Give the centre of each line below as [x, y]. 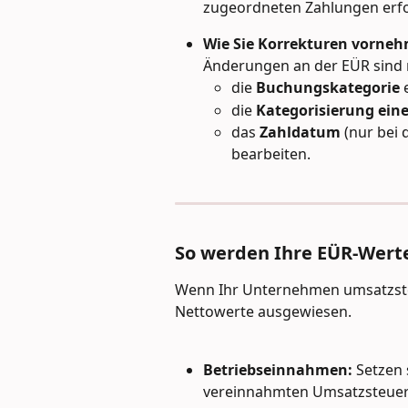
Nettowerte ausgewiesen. [263, 311]
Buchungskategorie [328, 88]
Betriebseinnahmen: [278, 370]
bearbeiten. [271, 154]
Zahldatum [300, 133]
